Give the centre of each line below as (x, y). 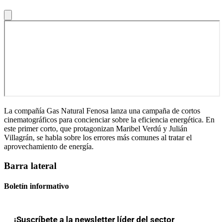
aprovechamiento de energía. (49, 146)
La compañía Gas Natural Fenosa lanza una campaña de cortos (102, 111)
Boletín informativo (36, 186)
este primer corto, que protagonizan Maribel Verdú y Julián (96, 128)
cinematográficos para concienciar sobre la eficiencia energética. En (109, 119)
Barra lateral (30, 166)
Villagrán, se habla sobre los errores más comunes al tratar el (98, 137)
